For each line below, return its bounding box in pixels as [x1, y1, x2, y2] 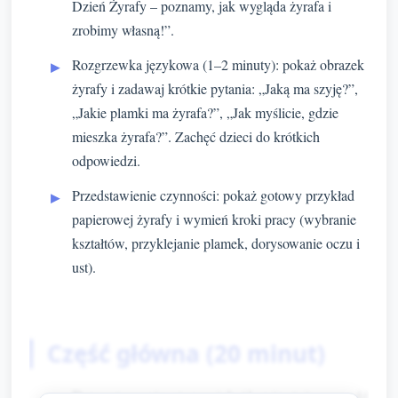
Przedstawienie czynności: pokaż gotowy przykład [72, 185, 354, 204]
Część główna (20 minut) [47, 337, 325, 370]
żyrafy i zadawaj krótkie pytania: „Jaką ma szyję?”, [72, 78, 358, 98]
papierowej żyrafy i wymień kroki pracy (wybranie [72, 209, 356, 228]
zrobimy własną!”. [72, 20, 174, 39]
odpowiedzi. [72, 150, 140, 170]
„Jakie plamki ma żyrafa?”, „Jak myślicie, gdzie [72, 102, 338, 122]
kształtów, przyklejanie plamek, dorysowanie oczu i [72, 233, 360, 252]
